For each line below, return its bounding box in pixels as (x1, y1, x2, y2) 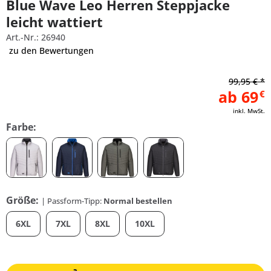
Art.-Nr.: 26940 (6, 31, 65, 43)
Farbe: (6, 120, 36, 134)
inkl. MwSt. (233, 106, 265, 115)
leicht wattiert (6, 13, 103, 31)
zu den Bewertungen (9, 45, 94, 56)
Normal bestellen (103, 195, 172, 206)
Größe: (6, 194, 41, 207)
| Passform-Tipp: (41, 195, 103, 206)
